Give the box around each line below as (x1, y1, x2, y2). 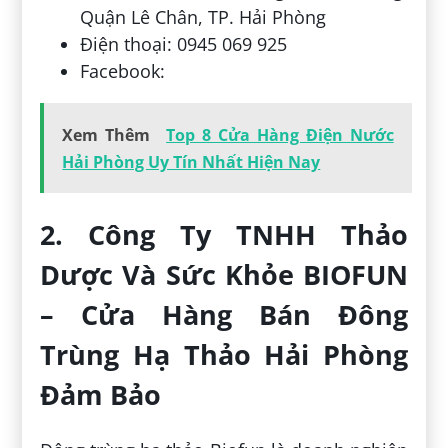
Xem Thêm (62, 123, 151, 146)
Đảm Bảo (40, 376, 162, 413)
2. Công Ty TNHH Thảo (40, 216, 408, 253)
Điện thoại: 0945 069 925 (80, 31, 288, 56)
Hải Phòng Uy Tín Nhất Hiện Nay (62, 150, 321, 173)
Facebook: (80, 58, 166, 83)
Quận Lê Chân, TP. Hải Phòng (80, 4, 327, 29)
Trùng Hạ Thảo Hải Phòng (40, 336, 408, 373)
